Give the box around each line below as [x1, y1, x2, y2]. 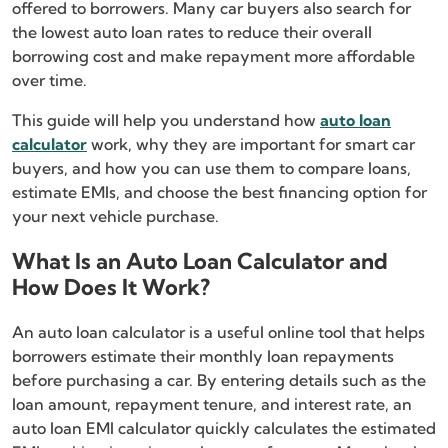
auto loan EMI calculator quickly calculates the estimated [12, 418, 436, 439]
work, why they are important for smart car [87, 134, 415, 155]
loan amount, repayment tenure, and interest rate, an [12, 394, 412, 415]
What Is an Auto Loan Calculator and [12, 247, 388, 276]
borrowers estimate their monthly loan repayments [12, 346, 394, 367]
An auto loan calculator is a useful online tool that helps [12, 322, 425, 343]
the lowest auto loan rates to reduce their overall [12, 22, 372, 43]
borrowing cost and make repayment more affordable [12, 46, 415, 67]
